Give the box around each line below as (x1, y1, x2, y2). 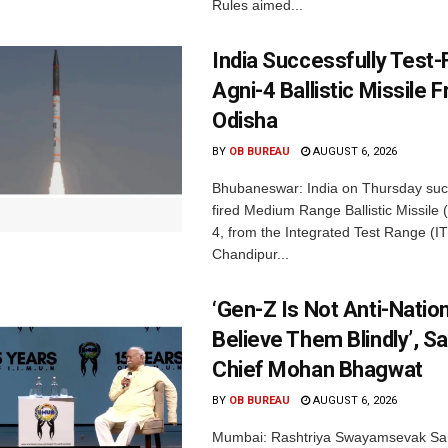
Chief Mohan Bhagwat (212, 356, 423, 382)
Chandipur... (212, 245, 289, 262)
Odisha (212, 107, 278, 133)
